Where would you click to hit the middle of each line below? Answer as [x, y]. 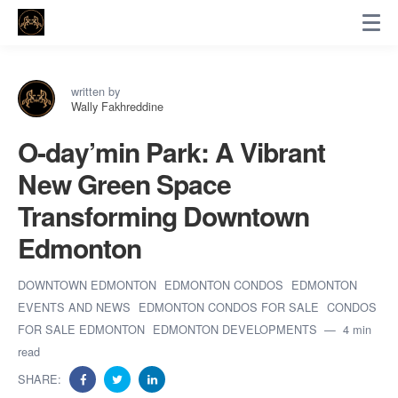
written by [96, 91]
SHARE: [41, 379]
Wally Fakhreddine [117, 106]
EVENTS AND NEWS [76, 307]
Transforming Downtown [163, 215]
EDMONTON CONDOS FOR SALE [231, 307]
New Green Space [124, 183]
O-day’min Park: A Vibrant [171, 151]
